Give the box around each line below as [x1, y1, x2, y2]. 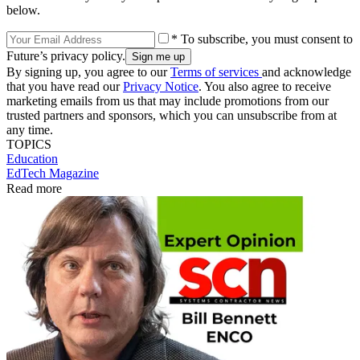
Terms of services [170, 65, 262, 80]
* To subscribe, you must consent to [171, 32, 353, 47]
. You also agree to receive [198, 80, 331, 94]
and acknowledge [262, 65, 351, 80]
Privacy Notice [123, 80, 198, 94]
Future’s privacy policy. [6, 49, 125, 63]
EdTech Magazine [6, 166, 99, 181]
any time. [6, 123, 53, 137]
